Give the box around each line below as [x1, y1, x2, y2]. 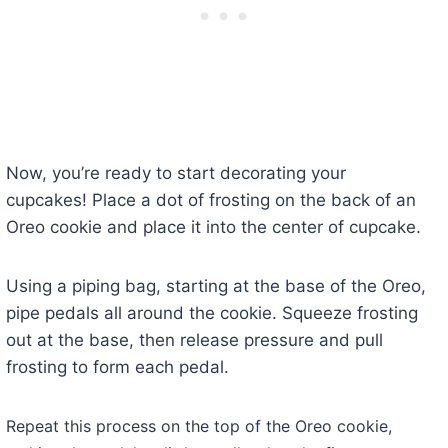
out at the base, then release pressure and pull [5, 330, 383, 351]
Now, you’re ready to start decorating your [5, 163, 346, 184]
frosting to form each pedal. [5, 357, 229, 378]
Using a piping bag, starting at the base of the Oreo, [5, 276, 426, 297]
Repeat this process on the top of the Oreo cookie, [5, 416, 392, 437]
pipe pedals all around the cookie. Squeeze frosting [5, 303, 418, 324]
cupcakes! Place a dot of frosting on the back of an [5, 190, 416, 211]
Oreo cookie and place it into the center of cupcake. [5, 217, 421, 238]
